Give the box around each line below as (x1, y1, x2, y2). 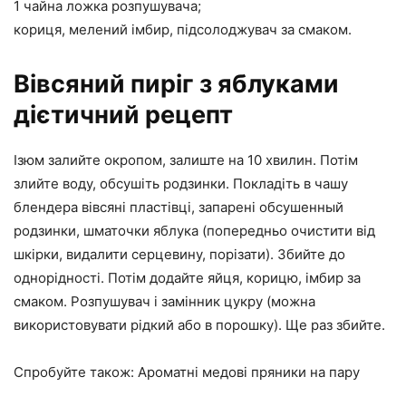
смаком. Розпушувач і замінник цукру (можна (14, 293, 315, 311)
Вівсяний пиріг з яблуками (14, 69, 339, 100)
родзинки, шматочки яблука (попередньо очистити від (14, 222, 375, 240)
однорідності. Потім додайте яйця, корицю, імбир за (14, 269, 361, 287)
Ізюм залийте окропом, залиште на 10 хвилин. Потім (14, 151, 358, 169)
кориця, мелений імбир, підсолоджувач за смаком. (14, 21, 352, 39)
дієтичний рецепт (14, 100, 233, 130)
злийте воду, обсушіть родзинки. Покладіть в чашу (14, 175, 348, 193)
